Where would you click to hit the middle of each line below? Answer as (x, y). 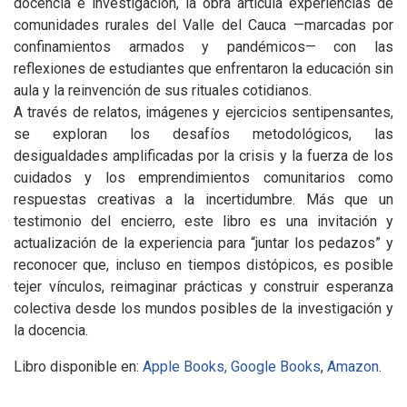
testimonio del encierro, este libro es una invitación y (203, 221)
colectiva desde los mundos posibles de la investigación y (203, 308)
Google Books (276, 366)
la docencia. (51, 330)
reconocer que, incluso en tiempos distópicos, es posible (203, 264)
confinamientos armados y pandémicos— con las (203, 46)
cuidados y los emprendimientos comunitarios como (203, 177)
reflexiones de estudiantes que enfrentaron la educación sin (203, 68)
